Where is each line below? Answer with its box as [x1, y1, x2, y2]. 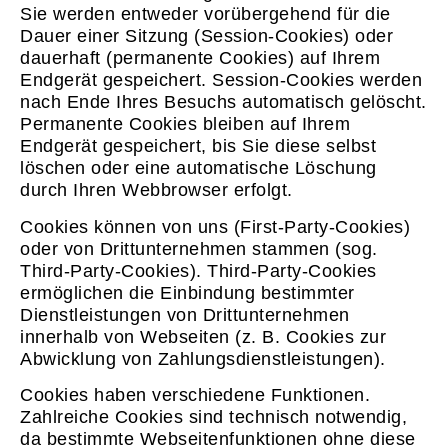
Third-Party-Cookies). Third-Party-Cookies [20, 260, 377, 281]
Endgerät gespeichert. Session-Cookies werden [20, 70, 422, 91]
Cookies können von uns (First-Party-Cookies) [20, 216, 410, 237]
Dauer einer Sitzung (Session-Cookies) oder [20, 26, 393, 47]
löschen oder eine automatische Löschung [20, 158, 377, 179]
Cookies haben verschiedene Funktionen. [20, 384, 370, 405]
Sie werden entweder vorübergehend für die [20, 4, 391, 25]
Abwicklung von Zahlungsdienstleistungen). [20, 348, 386, 369]
